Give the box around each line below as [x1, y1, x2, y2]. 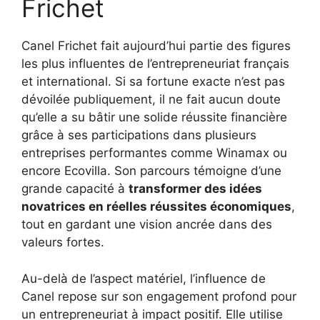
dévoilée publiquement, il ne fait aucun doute [21, 92, 281, 107]
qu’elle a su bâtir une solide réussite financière [21, 110, 287, 125]
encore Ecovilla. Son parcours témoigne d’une [21, 164, 281, 179]
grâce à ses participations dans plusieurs [21, 128, 256, 143]
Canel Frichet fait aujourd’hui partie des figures [21, 39, 291, 54]
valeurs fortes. [21, 235, 104, 250]
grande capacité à [21, 181, 129, 196]
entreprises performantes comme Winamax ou [21, 146, 287, 161]
